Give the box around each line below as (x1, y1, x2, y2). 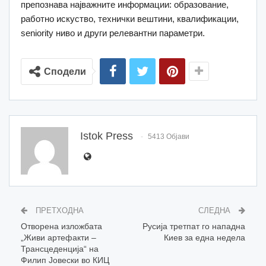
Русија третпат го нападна (142, 221, 245, 231)
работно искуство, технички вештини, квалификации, (21, 13, 239, 24)
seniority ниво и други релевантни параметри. (21, 27, 205, 38)
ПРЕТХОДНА (33, 205, 84, 215)
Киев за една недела (164, 232, 245, 242)
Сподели (44, 66, 86, 77)
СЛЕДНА (198, 205, 233, 215)
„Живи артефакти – (21, 232, 96, 242)
